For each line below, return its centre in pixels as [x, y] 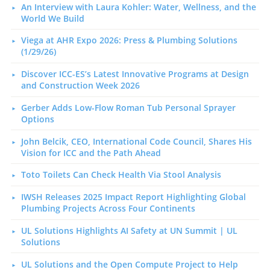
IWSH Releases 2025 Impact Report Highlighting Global [133, 197]
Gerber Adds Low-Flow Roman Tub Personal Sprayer [128, 107]
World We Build [52, 18]
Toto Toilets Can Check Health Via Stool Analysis [121, 175]
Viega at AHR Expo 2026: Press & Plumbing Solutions [129, 40]
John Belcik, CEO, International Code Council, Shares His [136, 141]
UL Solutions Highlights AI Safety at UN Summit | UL [129, 231]
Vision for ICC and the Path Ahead [91, 152]
